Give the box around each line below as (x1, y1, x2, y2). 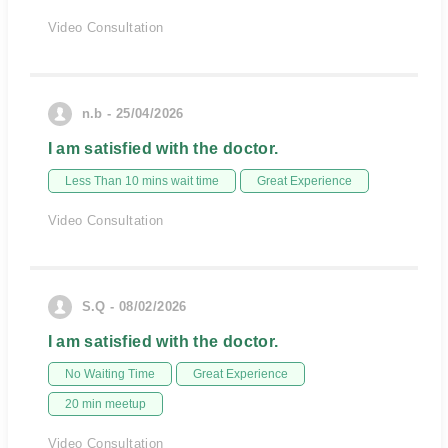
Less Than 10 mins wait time (64, 174, 219, 188)
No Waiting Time (64, 367, 155, 381)
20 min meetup (64, 397, 146, 411)
